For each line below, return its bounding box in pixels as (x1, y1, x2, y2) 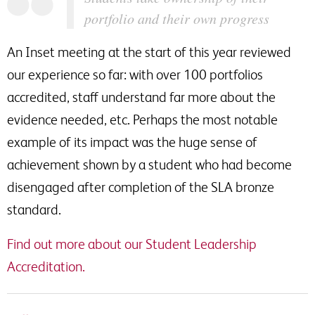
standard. (7, 201, 61, 217)
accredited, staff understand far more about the (7, 89, 276, 105)
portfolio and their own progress (84, 8, 269, 27)
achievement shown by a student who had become (7, 156, 292, 172)
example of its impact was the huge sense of (7, 134, 257, 150)
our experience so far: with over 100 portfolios (7, 66, 263, 82)
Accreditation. (7, 258, 85, 274)
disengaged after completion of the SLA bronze (7, 179, 274, 195)
